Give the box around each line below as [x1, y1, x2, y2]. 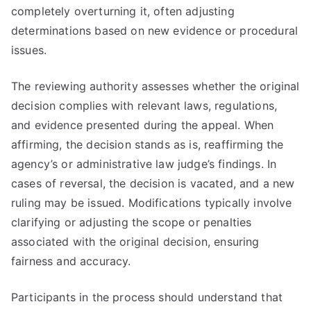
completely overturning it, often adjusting [11, 4, 235, 18]
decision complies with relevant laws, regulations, [11, 99, 278, 112]
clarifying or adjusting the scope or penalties [11, 215, 252, 229]
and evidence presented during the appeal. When [11, 118, 274, 132]
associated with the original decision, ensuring [11, 235, 260, 249]
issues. [11, 43, 47, 57]
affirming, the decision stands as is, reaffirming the [11, 137, 284, 151]
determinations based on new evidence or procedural [11, 24, 299, 37]
